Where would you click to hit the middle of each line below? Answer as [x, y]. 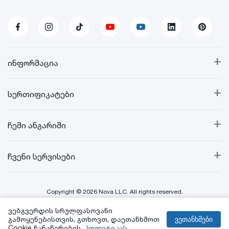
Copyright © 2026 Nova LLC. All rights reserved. [114, 192]
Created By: [121, 214]
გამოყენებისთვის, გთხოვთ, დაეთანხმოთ [84, 219]
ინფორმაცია [33, 63]
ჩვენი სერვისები [41, 157]
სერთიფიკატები [41, 94]
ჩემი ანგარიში [37, 125]
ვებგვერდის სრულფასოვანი [60, 210]
